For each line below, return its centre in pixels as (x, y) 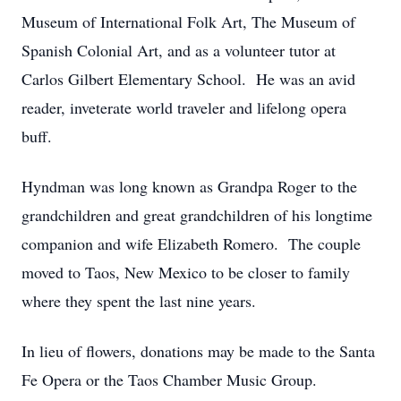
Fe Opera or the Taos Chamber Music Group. (177, 380)
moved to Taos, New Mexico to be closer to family (186, 272)
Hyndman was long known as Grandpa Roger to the (189, 186)
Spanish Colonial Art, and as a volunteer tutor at (179, 50)
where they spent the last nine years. (147, 301)
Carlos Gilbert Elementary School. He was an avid (188, 79)
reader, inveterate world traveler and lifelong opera (184, 107)
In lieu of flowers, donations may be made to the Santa (198, 351)
